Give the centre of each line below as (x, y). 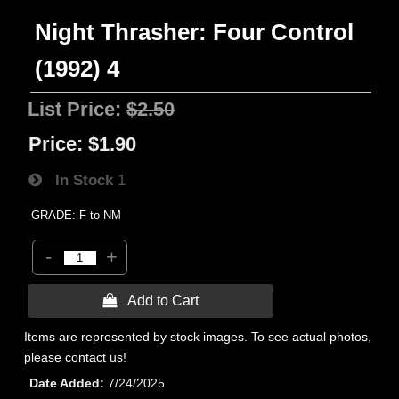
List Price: (77, 109)
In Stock (78, 180)
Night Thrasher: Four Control (195, 32)
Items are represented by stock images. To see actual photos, (198, 337)
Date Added (65, 383)
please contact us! (76, 357)
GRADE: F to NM (77, 215)
